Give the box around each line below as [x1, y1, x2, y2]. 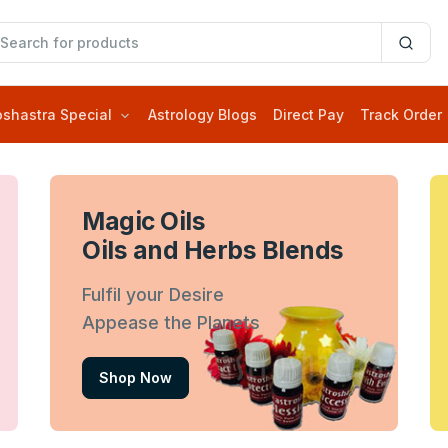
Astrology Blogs [148, 106, 257, 124]
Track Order [360, 106, 442, 124]
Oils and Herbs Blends [82, 235, 344, 266]
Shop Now [99, 368, 172, 386]
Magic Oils [82, 206, 206, 237]
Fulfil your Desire [82, 284, 224, 306]
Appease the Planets [82, 312, 260, 334]
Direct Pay [273, 106, 344, 124]
